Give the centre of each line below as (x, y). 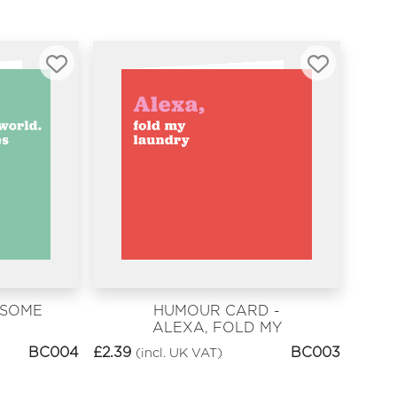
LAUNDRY (217, 344)
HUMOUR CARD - (217, 310)
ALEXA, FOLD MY (217, 327)
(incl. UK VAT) (179, 353)
